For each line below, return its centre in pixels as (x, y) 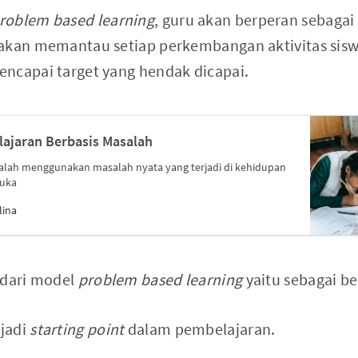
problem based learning (160, 279)
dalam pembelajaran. (201, 329)
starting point (79, 329)
